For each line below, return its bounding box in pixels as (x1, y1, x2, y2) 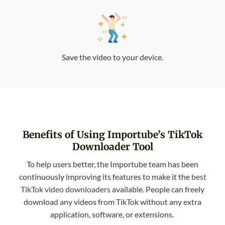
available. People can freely (110, 184, 204, 194)
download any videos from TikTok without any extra (24, 196, 201, 206)
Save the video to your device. (62, 52, 163, 62)
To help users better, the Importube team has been (27, 159, 198, 169)
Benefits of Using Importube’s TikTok (23, 129, 202, 141)
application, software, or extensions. (50, 209, 175, 219)
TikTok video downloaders (21, 184, 110, 194)
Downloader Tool (72, 141, 153, 153)
